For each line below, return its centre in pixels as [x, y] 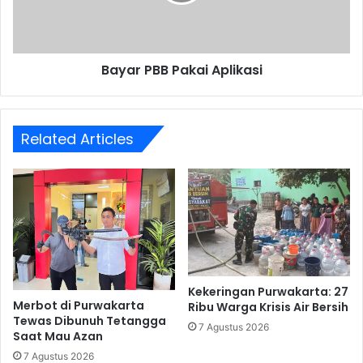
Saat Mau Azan [58, 336]
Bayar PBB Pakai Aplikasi [181, 70]
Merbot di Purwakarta [79, 305]
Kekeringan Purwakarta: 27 [268, 292]
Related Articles [77, 139]
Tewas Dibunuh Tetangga [90, 320]
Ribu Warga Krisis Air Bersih [268, 307]
